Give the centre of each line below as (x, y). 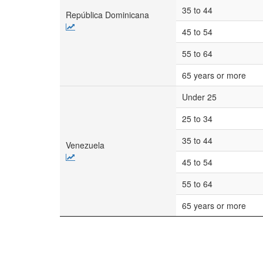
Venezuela (85, 145)
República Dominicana (107, 15)
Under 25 (199, 97)
